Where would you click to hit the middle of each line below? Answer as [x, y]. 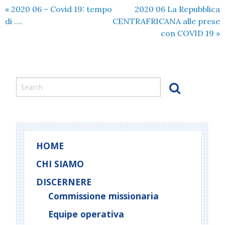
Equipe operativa [86, 214]
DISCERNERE [64, 182]
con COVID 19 [188, 33]
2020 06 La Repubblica [177, 9]
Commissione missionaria [103, 196]
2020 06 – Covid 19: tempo [61, 9]
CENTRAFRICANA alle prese [166, 21]
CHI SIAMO [60, 164]
